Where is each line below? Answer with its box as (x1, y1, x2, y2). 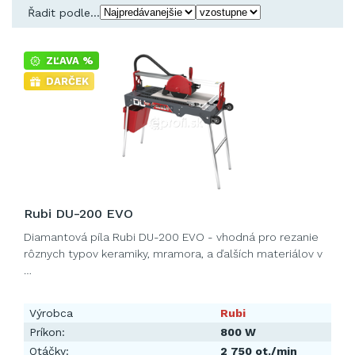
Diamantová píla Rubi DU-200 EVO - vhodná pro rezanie (24, 231, 319, 243)
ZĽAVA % (46, 55, 94, 67)
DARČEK (46, 75, 89, 87)
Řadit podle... (28, 6, 100, 19)
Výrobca (29, 307, 73, 319)
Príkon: (29, 326, 65, 338)
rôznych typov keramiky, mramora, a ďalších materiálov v (24, 247, 323, 260)
